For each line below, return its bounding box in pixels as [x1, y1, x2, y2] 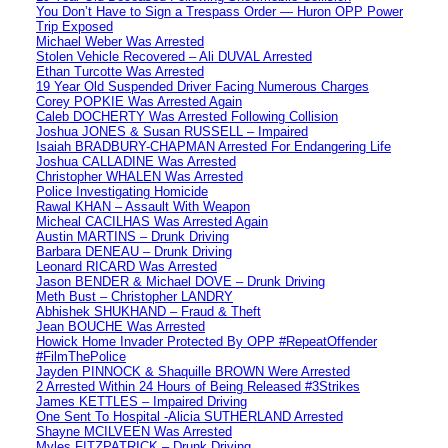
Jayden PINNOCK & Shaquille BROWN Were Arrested [36, 363, 350, 379]
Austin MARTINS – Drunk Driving [36, 228, 229, 244]
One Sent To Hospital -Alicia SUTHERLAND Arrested [36, 408, 343, 424]
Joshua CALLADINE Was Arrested [36, 153, 236, 169]
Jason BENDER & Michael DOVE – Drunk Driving [36, 273, 325, 289]
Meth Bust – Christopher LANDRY [36, 288, 233, 304]
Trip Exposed [36, 18, 113, 34]
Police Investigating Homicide [36, 183, 208, 199]
